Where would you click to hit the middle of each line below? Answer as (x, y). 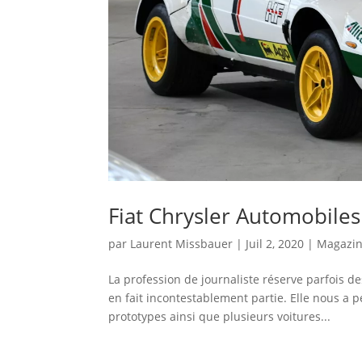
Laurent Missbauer (182, 243)
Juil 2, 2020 (275, 243)
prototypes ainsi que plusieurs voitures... (220, 316)
